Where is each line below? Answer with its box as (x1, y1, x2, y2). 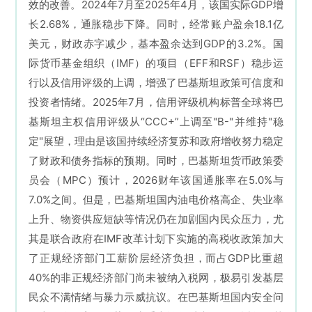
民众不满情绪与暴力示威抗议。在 (29, 290, 188, 304)
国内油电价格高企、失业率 (157, 193, 284, 207)
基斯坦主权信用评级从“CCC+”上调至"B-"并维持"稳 (29, 115, 283, 129)
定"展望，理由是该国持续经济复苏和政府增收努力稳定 (29, 134, 283, 148)
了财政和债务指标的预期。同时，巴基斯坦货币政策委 (29, 154, 283, 168)
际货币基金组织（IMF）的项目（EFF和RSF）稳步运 (29, 56, 283, 70)
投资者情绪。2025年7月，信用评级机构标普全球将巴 (29, 95, 283, 109)
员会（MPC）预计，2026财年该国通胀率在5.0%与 (29, 173, 283, 187)
